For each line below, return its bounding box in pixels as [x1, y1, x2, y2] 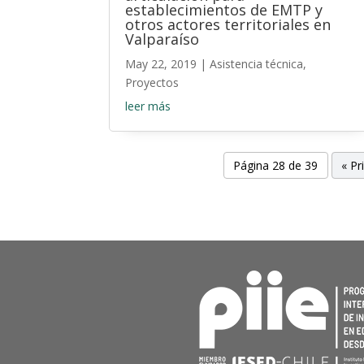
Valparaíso [125, 29, 200, 50]
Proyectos [125, 75, 180, 91]
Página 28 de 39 [233, 158, 318, 174]
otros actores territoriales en [125, 15, 331, 35]
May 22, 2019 [125, 56, 197, 72]
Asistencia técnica [210, 56, 304, 72]
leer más [125, 98, 171, 115]
